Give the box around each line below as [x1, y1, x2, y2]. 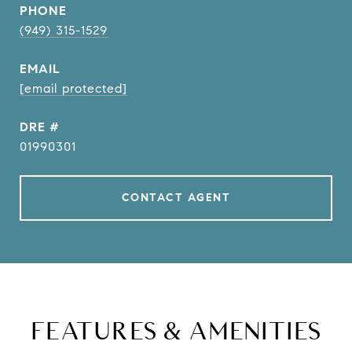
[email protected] [20, 81, 127, 96]
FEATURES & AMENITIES [31, 316, 321, 345]
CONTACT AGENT [121, 191, 231, 204]
